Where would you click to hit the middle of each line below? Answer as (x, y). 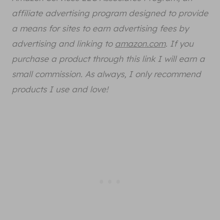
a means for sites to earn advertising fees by (100, 28)
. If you (179, 44)
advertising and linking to (63, 44)
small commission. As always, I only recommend (106, 74)
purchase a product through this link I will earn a (108, 59)
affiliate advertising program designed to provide (110, 13)
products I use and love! (60, 89)
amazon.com (140, 44)
